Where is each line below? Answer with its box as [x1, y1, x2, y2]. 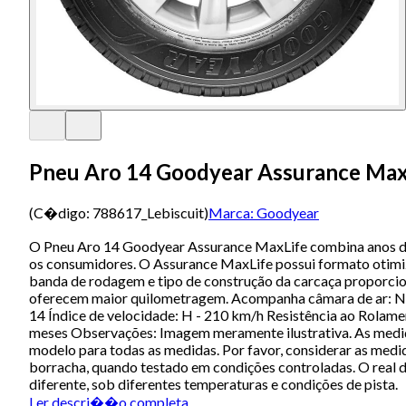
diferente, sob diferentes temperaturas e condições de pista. [29, 374, 398, 392]
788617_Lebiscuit [92, 203, 204, 221]
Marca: [208, 203, 254, 221]
